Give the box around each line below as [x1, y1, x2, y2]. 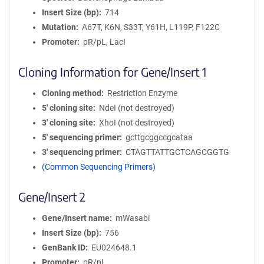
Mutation [42, 22, 76, 32]
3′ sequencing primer [42, 147, 120, 157]
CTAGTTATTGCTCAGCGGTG [125, 147, 229, 157]
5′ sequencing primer [42, 133, 120, 142]
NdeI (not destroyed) [98, 103, 174, 113]
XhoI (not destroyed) [98, 118, 174, 127]
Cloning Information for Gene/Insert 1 [18, 64, 206, 79]
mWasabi [115, 213, 150, 223]
